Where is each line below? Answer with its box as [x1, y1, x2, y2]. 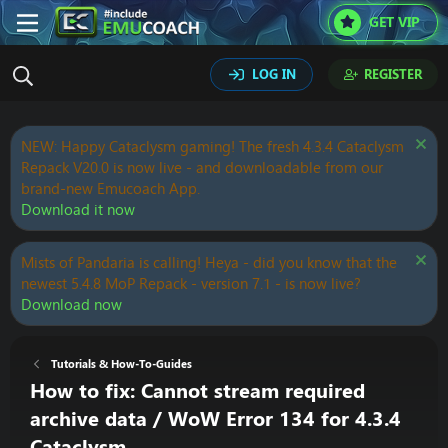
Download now [21, 294, 122, 315]
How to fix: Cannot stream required [30, 376, 365, 405]
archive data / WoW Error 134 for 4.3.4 [30, 404, 401, 433]
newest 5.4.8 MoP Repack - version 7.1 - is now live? [21, 273, 361, 294]
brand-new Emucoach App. [21, 178, 200, 199]
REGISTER [364, 65, 422, 83]
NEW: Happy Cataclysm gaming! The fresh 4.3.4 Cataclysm [21, 136, 404, 157]
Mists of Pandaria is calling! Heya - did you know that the [21, 252, 397, 273]
